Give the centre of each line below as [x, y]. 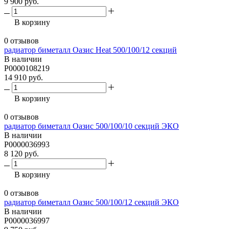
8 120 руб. [21, 153]
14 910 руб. [24, 77]
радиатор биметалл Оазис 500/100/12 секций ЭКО [91, 202]
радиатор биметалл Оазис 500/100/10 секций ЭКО [91, 126]
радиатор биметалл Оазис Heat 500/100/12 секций [90, 50]
